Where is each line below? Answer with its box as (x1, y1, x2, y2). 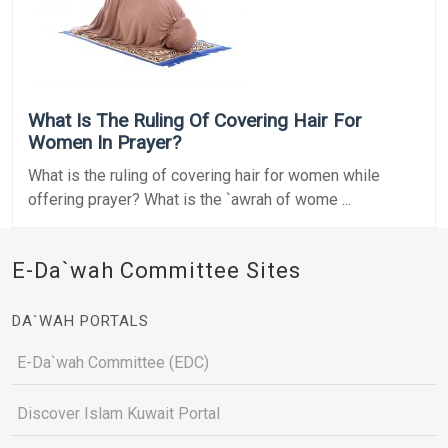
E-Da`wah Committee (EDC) (17, 352, 209, 372)
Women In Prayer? (28, 130, 181, 154)
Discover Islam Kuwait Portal (17, 403, 220, 423)
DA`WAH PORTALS (12, 311, 149, 330)
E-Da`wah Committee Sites (12, 257, 301, 283)
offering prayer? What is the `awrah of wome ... (28, 189, 351, 209)
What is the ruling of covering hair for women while (28, 165, 380, 185)
